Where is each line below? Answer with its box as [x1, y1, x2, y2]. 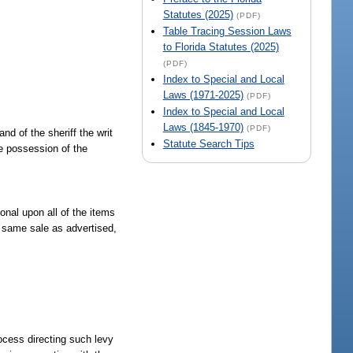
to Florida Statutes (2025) [162, 41, 279, 54]
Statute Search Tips [162, 138, 255, 150]
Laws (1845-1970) [162, 121, 243, 134]
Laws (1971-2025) [162, 89, 243, 102]
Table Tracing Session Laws [162, 25, 292, 38]
